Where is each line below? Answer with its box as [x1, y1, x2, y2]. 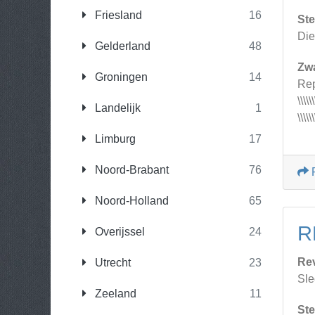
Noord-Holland [92, 195, 169, 207]
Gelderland [92, 40, 150, 52]
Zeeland [92, 288, 136, 300]
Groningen [92, 71, 148, 83]
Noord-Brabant [92, 164, 169, 176]
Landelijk [92, 102, 141, 114]
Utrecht [92, 257, 131, 269]
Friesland [92, 9, 142, 21]
